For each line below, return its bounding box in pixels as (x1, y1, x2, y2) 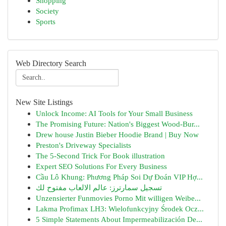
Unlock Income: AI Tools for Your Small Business (36, 109, 193, 118)
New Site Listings (16, 98, 73, 106)
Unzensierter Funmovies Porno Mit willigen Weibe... (36, 194, 201, 202)
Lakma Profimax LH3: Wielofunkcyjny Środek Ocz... (36, 204, 204, 213)
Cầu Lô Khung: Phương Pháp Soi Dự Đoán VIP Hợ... (36, 173, 203, 181)
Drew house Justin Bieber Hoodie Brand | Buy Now (36, 130, 199, 139)
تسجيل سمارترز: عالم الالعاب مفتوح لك (36, 183, 162, 192)
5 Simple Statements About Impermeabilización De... (36, 215, 202, 223)
